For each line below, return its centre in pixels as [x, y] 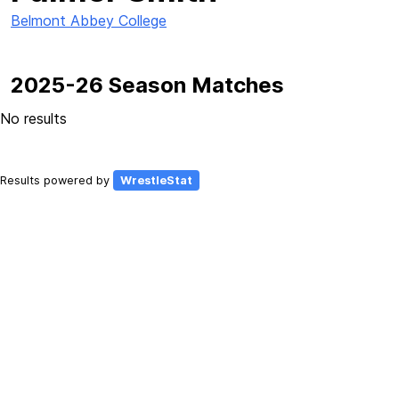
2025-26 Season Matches [147, 85]
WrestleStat [156, 180]
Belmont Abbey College [89, 20]
